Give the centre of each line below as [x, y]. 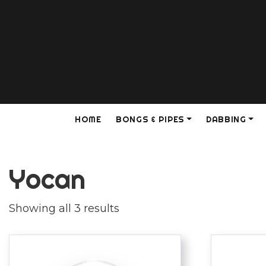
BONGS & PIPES [150, 120]
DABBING [226, 120]
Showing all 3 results [64, 209]
